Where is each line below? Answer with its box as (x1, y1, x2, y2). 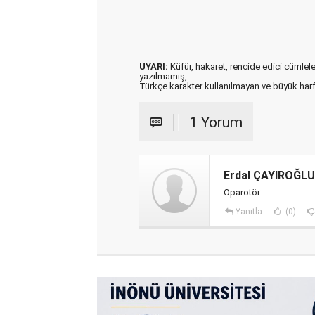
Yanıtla (235, 207, 262, 217)
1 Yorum (189, 114, 243, 131)
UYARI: (139, 61, 168, 72)
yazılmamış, (139, 71, 187, 82)
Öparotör (224, 187, 260, 198)
